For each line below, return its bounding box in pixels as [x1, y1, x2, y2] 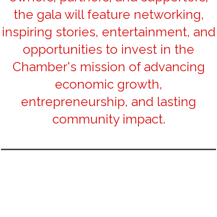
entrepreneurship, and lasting [21, 94, 196, 109]
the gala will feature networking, [13, 7, 204, 22]
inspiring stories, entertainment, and [1, 24, 216, 39]
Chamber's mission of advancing [12, 59, 205, 74]
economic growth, [55, 77, 162, 92]
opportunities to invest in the [23, 42, 194, 57]
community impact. [52, 111, 165, 126]
